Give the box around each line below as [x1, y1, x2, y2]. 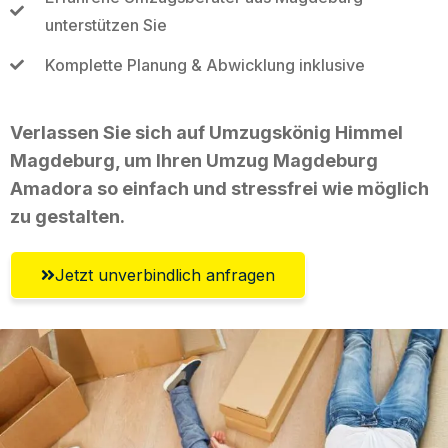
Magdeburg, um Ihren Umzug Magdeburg [10, 149, 378, 171]
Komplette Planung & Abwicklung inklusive [44, 54, 365, 75]
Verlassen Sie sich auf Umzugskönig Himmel [10, 121, 403, 143]
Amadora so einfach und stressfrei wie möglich [10, 177, 429, 199]
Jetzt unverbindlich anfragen [55, 264, 275, 285]
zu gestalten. [10, 205, 125, 227]
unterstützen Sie [44, 14, 167, 35]
